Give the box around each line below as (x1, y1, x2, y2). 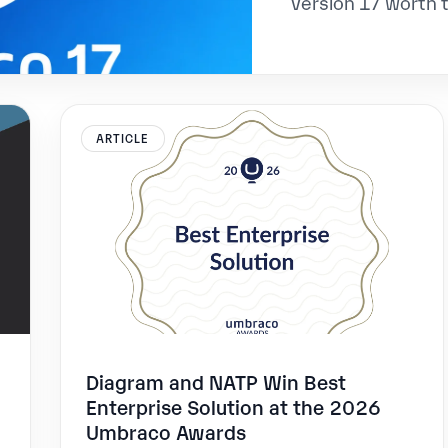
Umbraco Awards (85, 417, 246, 444)
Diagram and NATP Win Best (85, 367, 346, 394)
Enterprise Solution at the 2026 (85, 392, 381, 419)
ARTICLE (96, 129, 150, 146)
